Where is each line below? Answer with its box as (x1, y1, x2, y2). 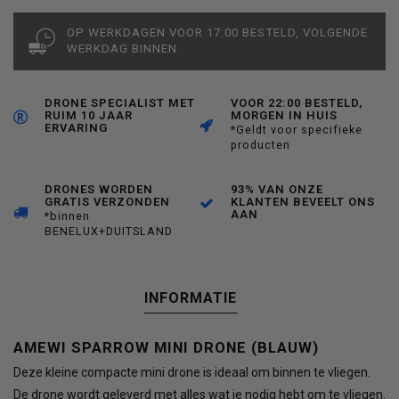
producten (231, 138, 290, 152)
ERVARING (45, 121, 108, 135)
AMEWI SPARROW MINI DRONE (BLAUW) (13, 338, 323, 357)
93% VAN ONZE (231, 183, 323, 197)
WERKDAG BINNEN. (67, 42, 181, 56)
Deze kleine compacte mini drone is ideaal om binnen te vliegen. (13, 365, 370, 380)
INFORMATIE (144, 289, 237, 307)
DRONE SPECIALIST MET (45, 96, 195, 110)
